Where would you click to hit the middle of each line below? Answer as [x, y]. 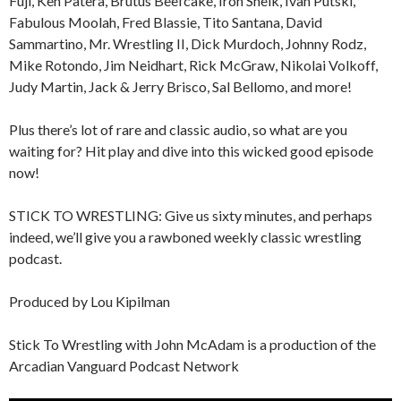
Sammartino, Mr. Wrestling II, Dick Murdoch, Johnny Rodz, [188, 43]
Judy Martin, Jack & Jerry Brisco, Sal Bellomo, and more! [180, 86]
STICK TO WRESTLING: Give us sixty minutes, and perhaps [191, 215]
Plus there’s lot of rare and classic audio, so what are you [178, 129]
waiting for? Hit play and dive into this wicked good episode [191, 150]
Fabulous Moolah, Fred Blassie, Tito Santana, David [166, 21]
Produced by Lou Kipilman [90, 301]
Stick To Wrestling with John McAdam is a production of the [192, 344]
